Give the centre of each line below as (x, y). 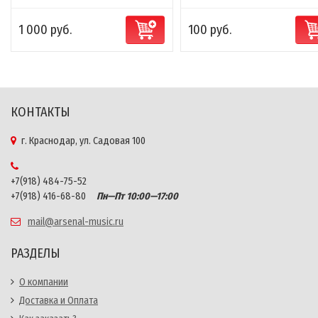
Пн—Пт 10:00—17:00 (133, 197)
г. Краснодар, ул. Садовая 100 (83, 141)
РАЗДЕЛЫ (35, 254)
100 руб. (209, 30)
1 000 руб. (45, 30)
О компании (44, 283)
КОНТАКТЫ (40, 113)
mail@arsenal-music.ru (76, 222)
